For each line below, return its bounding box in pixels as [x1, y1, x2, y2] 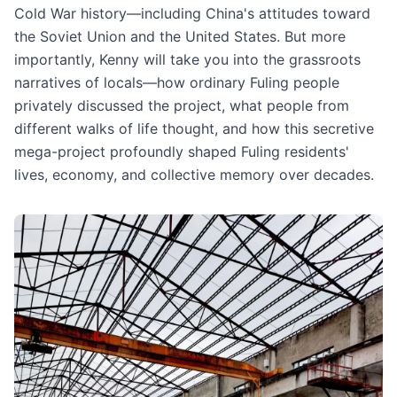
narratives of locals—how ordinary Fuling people [14, 73, 339, 91]
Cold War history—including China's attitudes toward [14, 4, 370, 22]
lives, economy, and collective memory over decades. [14, 165, 374, 183]
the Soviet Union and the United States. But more [14, 27, 346, 45]
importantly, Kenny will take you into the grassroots [14, 50, 361, 68]
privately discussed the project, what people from [14, 96, 349, 114]
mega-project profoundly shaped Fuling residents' [14, 142, 349, 160]
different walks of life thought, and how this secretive [14, 119, 374, 137]
